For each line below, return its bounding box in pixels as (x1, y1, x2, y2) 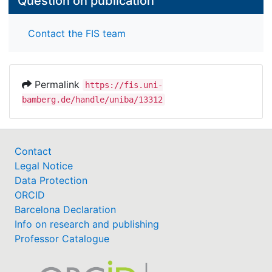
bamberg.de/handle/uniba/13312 (22, 94, 163, 104)
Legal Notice (15, 159, 73, 172)
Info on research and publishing (15, 217, 159, 230)
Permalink (32, 78, 83, 90)
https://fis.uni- (85, 80, 163, 90)
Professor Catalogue (15, 232, 109, 245)
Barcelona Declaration (15, 203, 116, 216)
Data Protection (15, 174, 87, 186)
